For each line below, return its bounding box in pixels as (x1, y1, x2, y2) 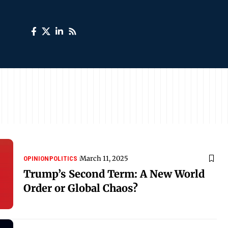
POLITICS (49, 154, 77, 162)
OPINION (23, 154, 49, 162)
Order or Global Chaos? (23, 181, 138, 194)
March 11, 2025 (80, 154, 128, 163)
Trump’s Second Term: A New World (23, 167, 205, 180)
